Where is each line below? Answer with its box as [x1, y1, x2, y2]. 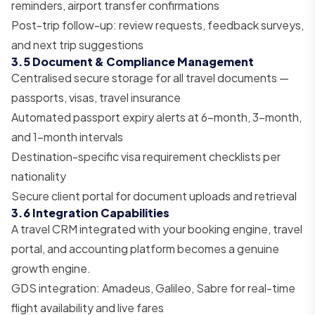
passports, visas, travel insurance [11, 89, 181, 105]
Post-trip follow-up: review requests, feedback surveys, [11, 17, 304, 32]
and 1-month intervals [11, 129, 123, 144]
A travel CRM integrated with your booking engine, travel [11, 221, 302, 236]
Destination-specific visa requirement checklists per [11, 148, 281, 164]
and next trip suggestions [11, 37, 143, 52]
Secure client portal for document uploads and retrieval [11, 188, 297, 203]
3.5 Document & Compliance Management [11, 53, 254, 69]
